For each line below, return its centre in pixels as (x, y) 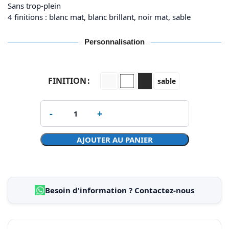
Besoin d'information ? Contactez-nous (120, 190)
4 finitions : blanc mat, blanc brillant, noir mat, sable (99, 17)
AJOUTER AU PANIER (114, 140)
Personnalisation (114, 42)
